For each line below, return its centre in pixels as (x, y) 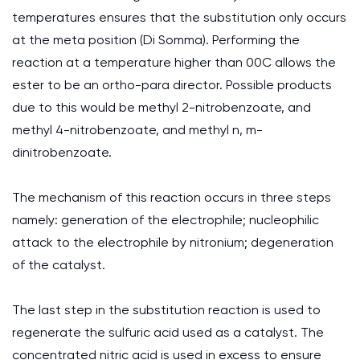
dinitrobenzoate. (62, 152)
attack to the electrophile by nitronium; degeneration (173, 242)
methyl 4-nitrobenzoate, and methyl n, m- (137, 130)
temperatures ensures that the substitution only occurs (179, 17)
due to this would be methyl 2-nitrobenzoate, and (162, 107)
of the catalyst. (59, 265)
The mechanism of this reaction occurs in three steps (172, 197)
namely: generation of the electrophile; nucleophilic (166, 220)
